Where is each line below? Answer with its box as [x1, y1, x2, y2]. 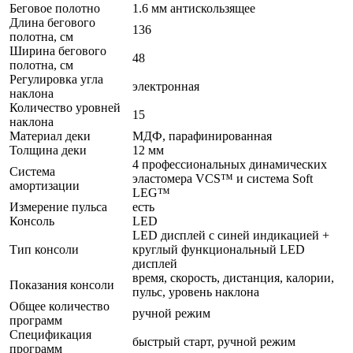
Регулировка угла [9, 72, 103, 86]
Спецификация [9, 327, 91, 341]
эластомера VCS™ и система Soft [132, 171, 313, 185]
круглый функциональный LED [132, 242, 305, 256]
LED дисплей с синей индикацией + [132, 228, 329, 242]
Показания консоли [9, 277, 114, 292]
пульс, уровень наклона [132, 284, 259, 299]
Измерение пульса [9, 199, 107, 214]
